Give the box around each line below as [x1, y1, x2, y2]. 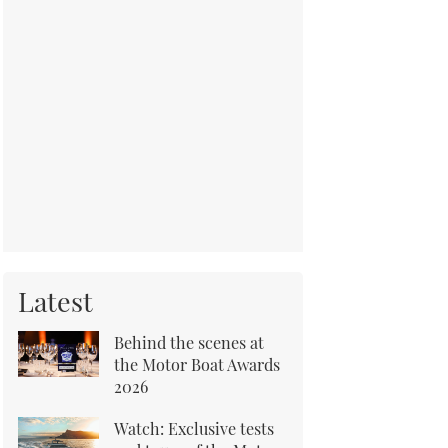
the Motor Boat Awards [114, 353, 280, 375]
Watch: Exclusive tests [114, 417, 274, 439]
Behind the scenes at [114, 331, 264, 353]
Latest [18, 283, 93, 319]
